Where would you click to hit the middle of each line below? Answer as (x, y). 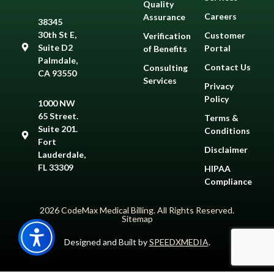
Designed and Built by (106, 242)
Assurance (164, 17)
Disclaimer (226, 149)
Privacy (219, 86)
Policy (217, 98)
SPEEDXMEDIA (179, 242)
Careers (220, 16)
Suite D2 (55, 47)
